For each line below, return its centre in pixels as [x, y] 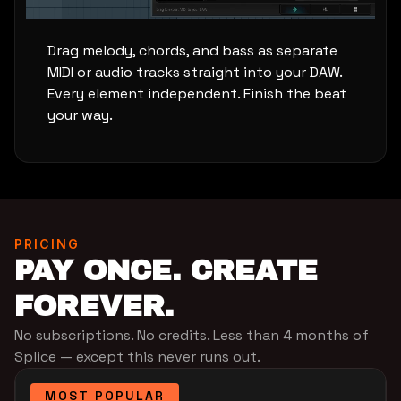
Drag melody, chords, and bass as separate [192, 50]
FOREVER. [94, 306]
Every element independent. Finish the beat [197, 93]
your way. [80, 115]
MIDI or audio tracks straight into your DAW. [195, 72]
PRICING [47, 243]
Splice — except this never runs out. [137, 356]
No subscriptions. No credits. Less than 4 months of [192, 335]
